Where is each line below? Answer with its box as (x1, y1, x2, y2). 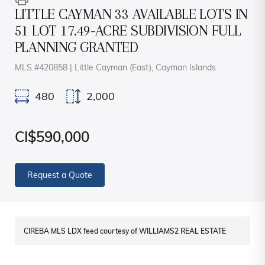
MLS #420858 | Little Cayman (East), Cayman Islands (15, 64, 216, 73)
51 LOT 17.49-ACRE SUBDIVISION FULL (15, 22, 241, 40)
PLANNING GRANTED (15, 38, 138, 56)
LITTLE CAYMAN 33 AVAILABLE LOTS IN (15, 5, 248, 23)
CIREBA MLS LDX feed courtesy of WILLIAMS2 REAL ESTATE (24, 228, 226, 236)
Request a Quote (27, 172, 92, 181)
